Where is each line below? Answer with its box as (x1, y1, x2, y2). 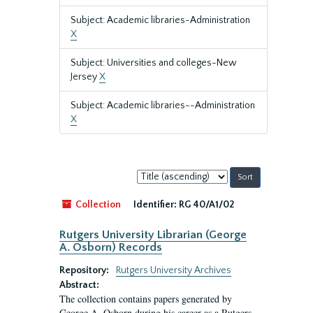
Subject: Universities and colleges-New (71, 57, 237, 68)
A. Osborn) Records (59, 241, 162, 254)
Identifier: (133, 199, 177, 210)
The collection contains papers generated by (59, 292, 232, 305)
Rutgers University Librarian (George (59, 228, 247, 241)
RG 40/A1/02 (179, 199, 234, 210)
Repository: (59, 265, 111, 276)
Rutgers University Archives (116, 265, 231, 276)
